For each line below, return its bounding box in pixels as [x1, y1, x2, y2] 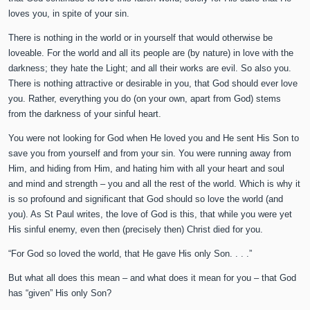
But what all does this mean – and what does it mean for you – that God [8, 273, 297, 284]
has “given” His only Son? [8, 288, 112, 299]
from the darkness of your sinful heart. [8, 109, 162, 120]
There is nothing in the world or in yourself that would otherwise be [8, 33, 273, 44]
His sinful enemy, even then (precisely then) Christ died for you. [8, 224, 264, 235]
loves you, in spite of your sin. [8, 8, 130, 19]
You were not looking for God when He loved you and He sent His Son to [8, 133, 300, 144]
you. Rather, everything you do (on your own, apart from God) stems [8, 93, 282, 104]
